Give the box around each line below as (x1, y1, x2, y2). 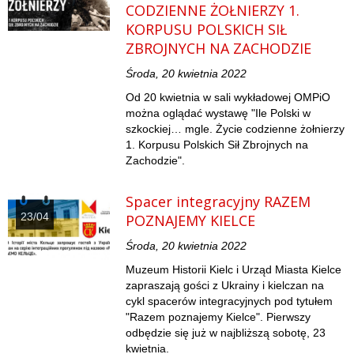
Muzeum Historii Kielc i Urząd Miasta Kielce (126, 263, 342, 277)
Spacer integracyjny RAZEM (126, 192, 311, 212)
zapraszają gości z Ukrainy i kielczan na (126, 279, 325, 292)
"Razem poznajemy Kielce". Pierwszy (126, 311, 311, 324)
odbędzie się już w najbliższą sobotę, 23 (126, 326, 326, 340)
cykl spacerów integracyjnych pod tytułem (126, 295, 333, 308)
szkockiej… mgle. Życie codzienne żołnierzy (126, 122, 345, 136)
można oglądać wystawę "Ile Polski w (126, 107, 311, 120)
